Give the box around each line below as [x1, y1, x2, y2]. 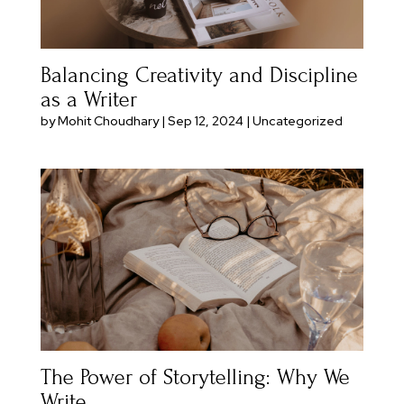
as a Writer [40, 87, 137, 113]
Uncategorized [252, 113, 343, 130]
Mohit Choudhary [57, 113, 159, 130]
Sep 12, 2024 [167, 113, 243, 130]
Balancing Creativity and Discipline [40, 63, 358, 88]
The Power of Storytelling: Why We [40, 365, 350, 390]
